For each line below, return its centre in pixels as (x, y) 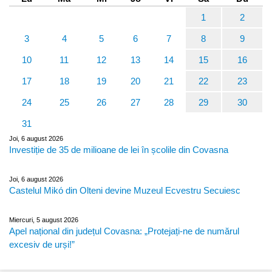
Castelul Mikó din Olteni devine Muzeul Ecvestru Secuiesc (125, 190)
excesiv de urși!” (42, 244)
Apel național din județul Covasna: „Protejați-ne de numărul (124, 231)
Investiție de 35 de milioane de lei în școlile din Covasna (119, 149)
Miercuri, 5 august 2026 (44, 219)
